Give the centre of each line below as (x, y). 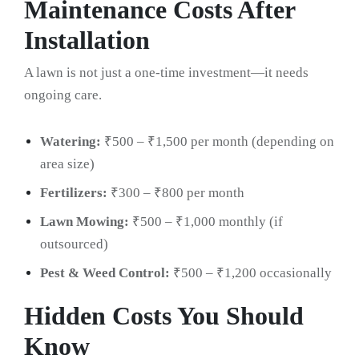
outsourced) (74, 244)
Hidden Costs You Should (164, 316)
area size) (67, 164)
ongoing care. (63, 95)
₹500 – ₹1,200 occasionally (251, 273)
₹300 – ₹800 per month (176, 193)
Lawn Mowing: (85, 222)
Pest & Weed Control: (105, 273)
